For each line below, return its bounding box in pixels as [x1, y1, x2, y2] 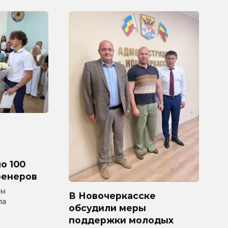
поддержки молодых [69, 214, 174, 225]
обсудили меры [69, 202, 146, 213]
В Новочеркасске [69, 190, 156, 201]
